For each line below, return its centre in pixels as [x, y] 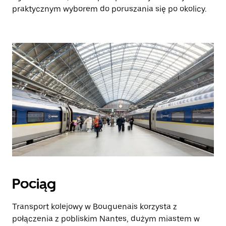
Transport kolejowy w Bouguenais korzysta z [95, 207]
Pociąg [34, 184]
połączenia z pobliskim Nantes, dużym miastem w [106, 219]
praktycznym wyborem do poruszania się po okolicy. [109, 9]
